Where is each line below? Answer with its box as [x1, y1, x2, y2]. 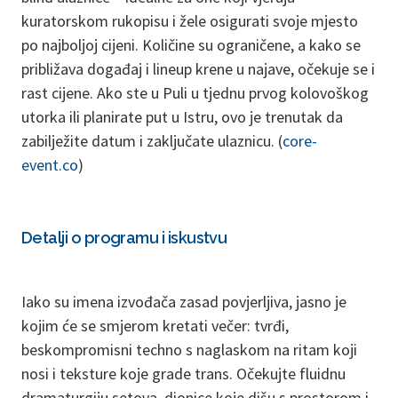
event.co [21, 154, 78, 175]
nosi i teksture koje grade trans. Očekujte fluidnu [21, 362, 346, 384]
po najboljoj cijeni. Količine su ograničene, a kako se [21, 34, 361, 55]
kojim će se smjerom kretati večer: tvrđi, [21, 314, 289, 336]
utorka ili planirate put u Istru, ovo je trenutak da [21, 106, 343, 127]
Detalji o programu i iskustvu [21, 227, 227, 247]
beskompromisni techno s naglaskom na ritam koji [21, 338, 357, 360]
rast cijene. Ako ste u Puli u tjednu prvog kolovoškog [21, 82, 369, 103]
